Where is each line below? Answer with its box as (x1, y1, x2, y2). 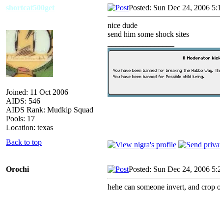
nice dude (108, 21, 137, 29)
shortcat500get (6, 3, 55, 12)
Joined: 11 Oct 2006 (6, 87, 68, 96)
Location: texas (6, 123, 53, 132)
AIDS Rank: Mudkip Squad (6, 105, 93, 114)
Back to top (6, 137, 42, 146)
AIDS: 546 (6, 96, 40, 105)
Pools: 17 (6, 114, 35, 123)
